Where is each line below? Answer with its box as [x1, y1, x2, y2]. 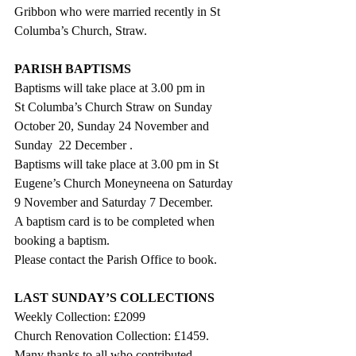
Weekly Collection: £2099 [14, 309, 145, 323]
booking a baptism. [14, 233, 110, 247]
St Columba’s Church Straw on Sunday [14, 99, 215, 114]
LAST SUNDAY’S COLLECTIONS [14, 290, 215, 304]
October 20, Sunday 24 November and [14, 118, 212, 133]
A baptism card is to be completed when [14, 214, 218, 228]
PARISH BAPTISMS [14, 61, 131, 75]
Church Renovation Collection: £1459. [14, 328, 209, 342]
